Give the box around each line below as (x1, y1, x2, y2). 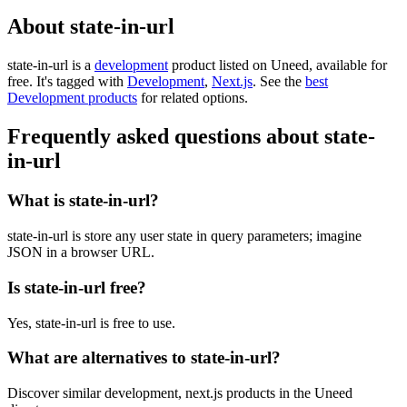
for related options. (137, 89, 248, 105)
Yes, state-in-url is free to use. (7, 314, 175, 331)
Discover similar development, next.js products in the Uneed (7, 385, 352, 401)
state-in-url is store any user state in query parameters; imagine (7, 228, 362, 244)
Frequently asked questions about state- (7, 124, 375, 148)
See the (256, 73, 305, 89)
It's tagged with (36, 73, 127, 89)
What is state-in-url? (7, 191, 159, 211)
